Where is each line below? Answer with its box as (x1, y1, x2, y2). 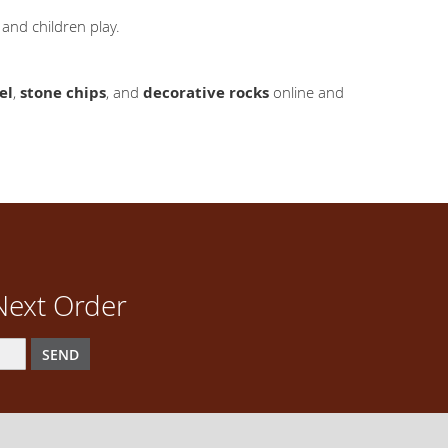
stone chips (20, 82, 106, 104)
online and (269, 82, 344, 103)
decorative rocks (143, 82, 269, 104)
